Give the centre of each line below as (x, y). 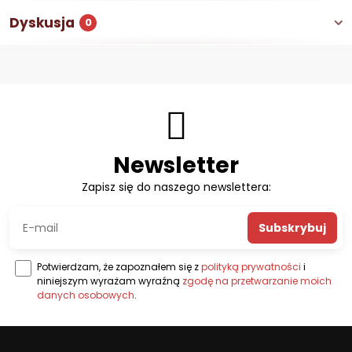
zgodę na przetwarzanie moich (257, 281)
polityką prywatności (251, 267)
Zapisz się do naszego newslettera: (176, 187)
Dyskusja (42, 23)
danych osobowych (86, 295)
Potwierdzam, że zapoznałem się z (119, 267)
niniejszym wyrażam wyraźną (110, 281)
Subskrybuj (292, 228)
